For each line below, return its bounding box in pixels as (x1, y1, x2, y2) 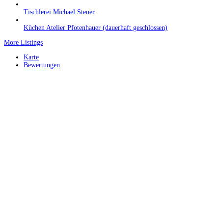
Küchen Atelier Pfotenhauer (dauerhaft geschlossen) (24, 24, 167, 31)
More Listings (4, 38, 43, 46)
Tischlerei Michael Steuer (24, 8, 95, 16)
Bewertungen (24, 61, 60, 69)
